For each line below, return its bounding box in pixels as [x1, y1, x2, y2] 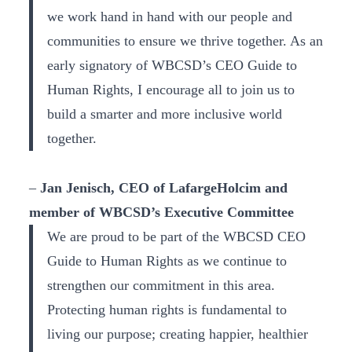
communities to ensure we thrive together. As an [46, 33, 323, 49]
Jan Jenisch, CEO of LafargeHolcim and [40, 179, 288, 196]
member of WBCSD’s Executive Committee [29, 203, 294, 220]
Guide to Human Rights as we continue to [46, 252, 287, 269]
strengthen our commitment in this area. [46, 277, 275, 293]
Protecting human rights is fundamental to [46, 301, 287, 317]
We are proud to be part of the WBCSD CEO [46, 228, 306, 244]
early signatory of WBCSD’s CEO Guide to [46, 57, 297, 73]
